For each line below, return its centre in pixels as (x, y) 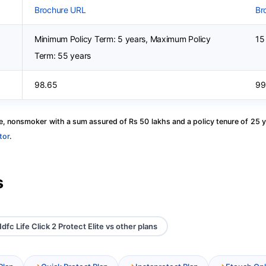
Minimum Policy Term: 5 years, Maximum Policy (123, 39)
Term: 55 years (63, 56)
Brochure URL (60, 10)
